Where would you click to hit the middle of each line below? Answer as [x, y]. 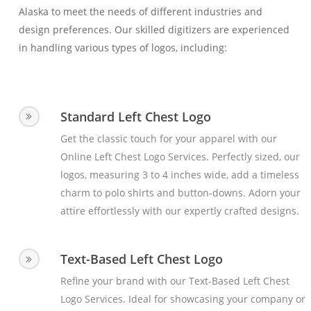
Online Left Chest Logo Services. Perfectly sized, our [180, 156]
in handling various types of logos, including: [123, 48]
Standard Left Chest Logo [135, 116]
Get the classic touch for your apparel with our [168, 138]
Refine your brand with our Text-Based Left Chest [175, 281]
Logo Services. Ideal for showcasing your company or [183, 299]
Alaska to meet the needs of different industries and [141, 12]
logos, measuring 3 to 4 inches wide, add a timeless [179, 174]
